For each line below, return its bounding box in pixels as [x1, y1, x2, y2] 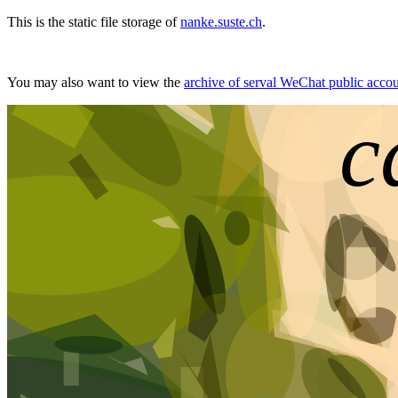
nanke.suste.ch [180, 14, 262, 29]
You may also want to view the [7, 75, 184, 90]
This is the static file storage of [7, 14, 180, 29]
